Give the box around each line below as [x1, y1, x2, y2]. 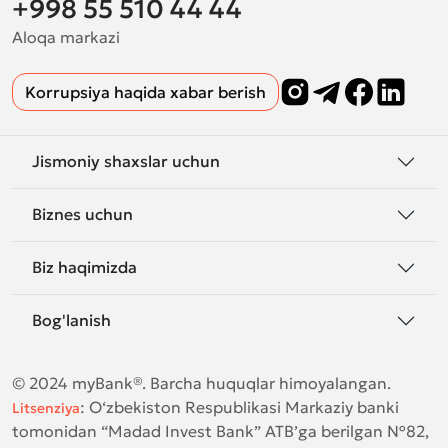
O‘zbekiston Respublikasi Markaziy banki [89, 396, 399, 417]
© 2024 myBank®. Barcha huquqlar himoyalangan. [12, 372, 391, 393]
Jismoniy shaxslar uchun [32, 151, 220, 171]
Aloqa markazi [12, 26, 120, 47]
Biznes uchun [32, 204, 133, 224]
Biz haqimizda [32, 257, 137, 277]
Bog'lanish [32, 310, 111, 330]
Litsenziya [12, 398, 80, 417]
